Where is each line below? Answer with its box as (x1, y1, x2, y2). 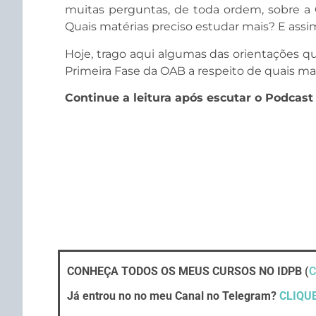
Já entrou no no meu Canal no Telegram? (67, 289, 279, 303)
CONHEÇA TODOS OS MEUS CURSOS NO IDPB (67, 265, 302, 279)
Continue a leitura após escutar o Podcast (65, 91, 313, 104)
